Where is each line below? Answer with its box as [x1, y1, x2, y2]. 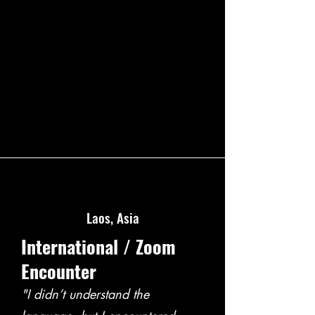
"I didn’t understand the [21, 285, 149, 302]
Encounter [21, 257, 96, 285]
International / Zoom [21, 233, 176, 260]
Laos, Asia [86, 207, 139, 227]
